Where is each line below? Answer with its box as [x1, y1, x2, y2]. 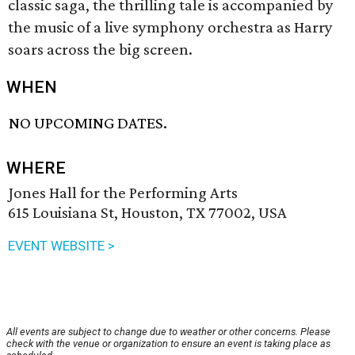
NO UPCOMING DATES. [9, 113, 168, 133]
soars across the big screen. [8, 40, 193, 59]
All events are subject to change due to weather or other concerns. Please [6, 326, 330, 338]
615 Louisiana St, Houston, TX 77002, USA [8, 203, 287, 223]
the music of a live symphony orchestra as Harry [8, 17, 333, 36]
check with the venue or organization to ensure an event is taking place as [6, 338, 330, 350]
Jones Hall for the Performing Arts [8, 183, 238, 203]
